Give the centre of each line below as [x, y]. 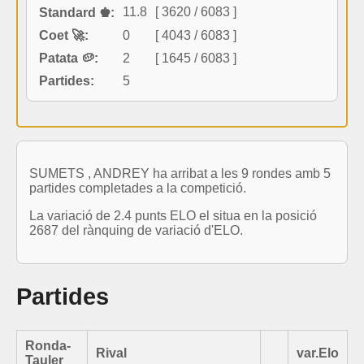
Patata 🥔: [69, 58]
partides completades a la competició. [138, 188]
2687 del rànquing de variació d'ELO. [136, 230]
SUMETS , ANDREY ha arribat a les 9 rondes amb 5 [180, 173]
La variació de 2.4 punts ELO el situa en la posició [173, 215]
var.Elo [318, 353]
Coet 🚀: [64, 35]
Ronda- [48, 345]
